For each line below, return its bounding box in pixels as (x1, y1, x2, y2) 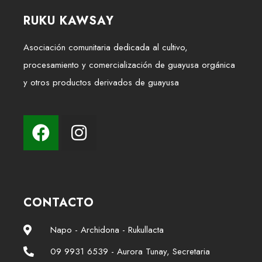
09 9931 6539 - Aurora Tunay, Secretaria (50, 245, 210, 258)
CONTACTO (23, 194, 94, 211)
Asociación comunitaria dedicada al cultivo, (23, 41, 188, 54)
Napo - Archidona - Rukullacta (50, 223, 164, 236)
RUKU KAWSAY (23, 12, 114, 29)
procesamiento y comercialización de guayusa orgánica (23, 58, 235, 71)
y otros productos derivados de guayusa (23, 76, 179, 89)
